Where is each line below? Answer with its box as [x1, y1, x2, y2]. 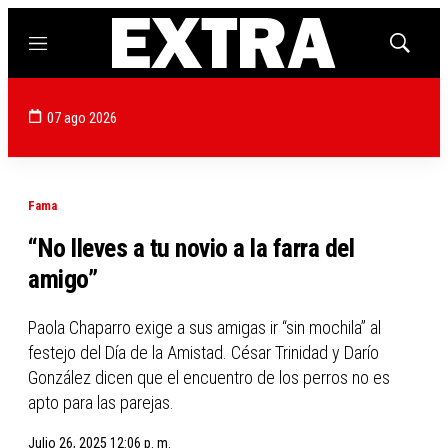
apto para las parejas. [28, 392, 174, 413]
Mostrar [398, 41, 443, 57]
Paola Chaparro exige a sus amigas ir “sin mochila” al [28, 317, 381, 338]
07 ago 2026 [47, 108, 117, 127]
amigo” [28, 264, 97, 294]
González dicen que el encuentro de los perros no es [28, 367, 390, 388]
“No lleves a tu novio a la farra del [28, 233, 354, 263]
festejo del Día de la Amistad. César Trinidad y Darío [28, 342, 379, 363]
